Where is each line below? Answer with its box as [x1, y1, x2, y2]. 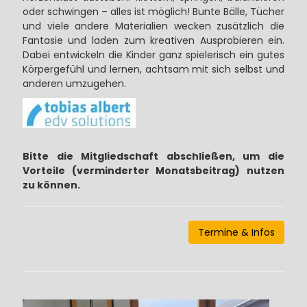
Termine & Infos [198, 225, 275, 240]
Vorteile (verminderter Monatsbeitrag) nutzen [22, 164, 285, 178]
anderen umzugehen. [22, 77, 126, 91]
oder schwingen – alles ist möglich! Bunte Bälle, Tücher [22, 5, 285, 19]
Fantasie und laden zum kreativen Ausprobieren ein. [22, 34, 285, 48]
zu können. [22, 178, 80, 193]
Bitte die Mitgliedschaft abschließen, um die [22, 149, 285, 164]
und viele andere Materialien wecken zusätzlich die [22, 19, 285, 34]
